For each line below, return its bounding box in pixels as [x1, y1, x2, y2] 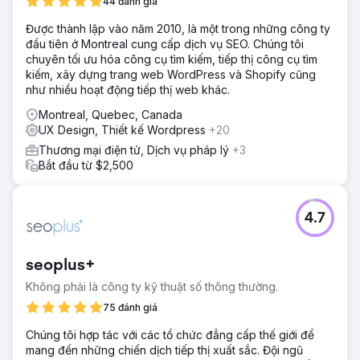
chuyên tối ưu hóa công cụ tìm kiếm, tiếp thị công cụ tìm [26, 51, 317, 66]
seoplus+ [26, 256, 95, 275]
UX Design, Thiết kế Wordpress [39, 122, 209, 137]
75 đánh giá [103, 301, 157, 313]
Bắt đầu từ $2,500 [39, 157, 133, 172]
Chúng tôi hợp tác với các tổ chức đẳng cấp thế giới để [26, 327, 314, 342]
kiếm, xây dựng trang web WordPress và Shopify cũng [26, 67, 316, 81]
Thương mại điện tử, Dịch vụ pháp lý [39, 142, 232, 157]
